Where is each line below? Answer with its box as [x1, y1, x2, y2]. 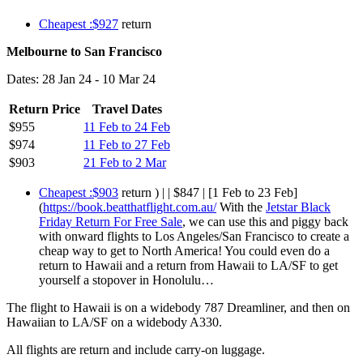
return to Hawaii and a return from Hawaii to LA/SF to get [39, 258, 338, 272]
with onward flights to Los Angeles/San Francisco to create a [39, 228, 349, 243]
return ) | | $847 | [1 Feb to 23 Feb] [118, 185, 297, 199]
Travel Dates [92, 101, 162, 116]
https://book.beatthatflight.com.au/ [43, 199, 216, 214]
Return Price [9, 101, 80, 116]
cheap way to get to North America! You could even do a [39, 243, 330, 258]
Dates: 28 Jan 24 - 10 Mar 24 [6, 71, 156, 86]
